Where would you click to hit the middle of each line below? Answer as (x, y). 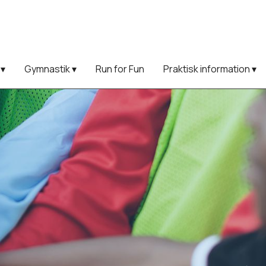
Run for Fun (120, 69)
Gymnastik (48, 69)
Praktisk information (208, 69)
